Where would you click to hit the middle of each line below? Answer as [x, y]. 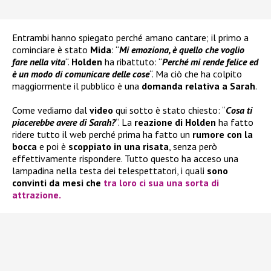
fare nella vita [39, 62]
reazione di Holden [175, 122]
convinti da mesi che [58, 183]
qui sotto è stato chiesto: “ [171, 110]
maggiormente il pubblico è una [77, 86]
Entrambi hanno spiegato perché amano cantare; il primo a [130, 38]
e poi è [53, 147]
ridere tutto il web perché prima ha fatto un [102, 135]
